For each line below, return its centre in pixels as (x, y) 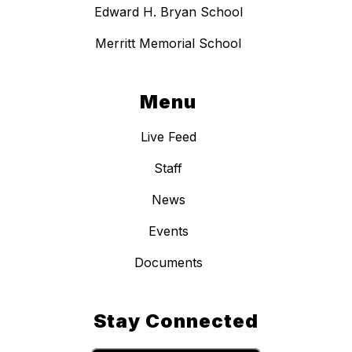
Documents (168, 263)
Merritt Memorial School (168, 44)
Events (168, 231)
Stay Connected (176, 321)
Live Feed (168, 137)
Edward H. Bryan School (168, 12)
